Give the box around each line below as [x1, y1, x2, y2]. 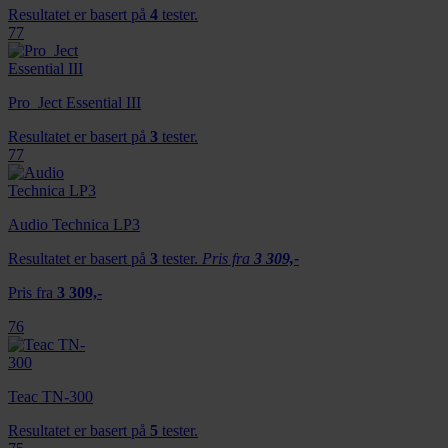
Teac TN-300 [8, 387, 93, 405]
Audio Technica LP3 [8, 215, 140, 233]
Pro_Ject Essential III [8, 93, 141, 111]
